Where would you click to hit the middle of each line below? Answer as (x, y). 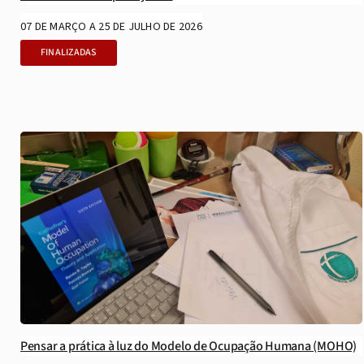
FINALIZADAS (68, 52)
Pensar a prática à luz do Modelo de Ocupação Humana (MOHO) (188, 346)
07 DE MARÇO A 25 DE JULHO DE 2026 (111, 26)
